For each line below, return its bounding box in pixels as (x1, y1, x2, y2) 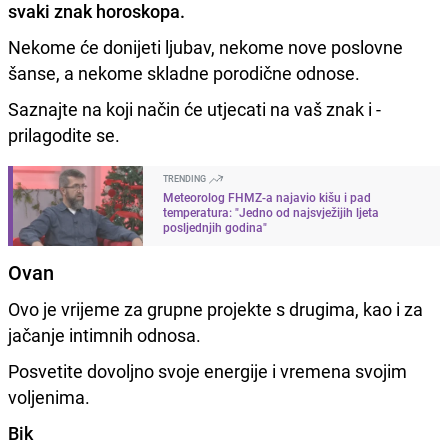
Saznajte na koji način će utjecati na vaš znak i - (8, 96, 381, 121)
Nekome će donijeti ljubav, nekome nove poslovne (8, 34, 403, 59)
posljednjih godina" (163, 218, 267, 235)
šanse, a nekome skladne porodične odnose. (8, 60, 360, 85)
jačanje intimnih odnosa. (8, 322, 201, 347)
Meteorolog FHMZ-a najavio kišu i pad (163, 188, 371, 205)
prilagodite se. (8, 122, 120, 147)
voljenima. (8, 384, 90, 409)
